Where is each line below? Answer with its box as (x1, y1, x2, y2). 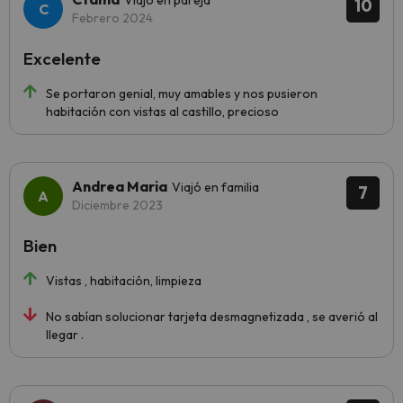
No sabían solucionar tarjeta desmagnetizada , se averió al (46, 309, 378, 325)
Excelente (23, 48, 101, 69)
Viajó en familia (172, 179, 259, 195)
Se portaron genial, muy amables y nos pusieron (46, 85, 318, 102)
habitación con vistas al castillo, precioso (46, 103, 279, 120)
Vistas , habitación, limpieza (46, 273, 201, 289)
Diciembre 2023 (72, 197, 163, 213)
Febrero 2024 (72, 10, 153, 26)
